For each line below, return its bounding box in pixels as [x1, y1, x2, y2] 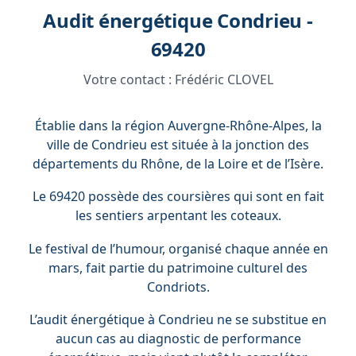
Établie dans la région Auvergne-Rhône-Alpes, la [34, 116, 322, 134]
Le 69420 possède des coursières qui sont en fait [32, 188, 324, 206]
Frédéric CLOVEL [174, 71, 273, 88]
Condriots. [146, 277, 210, 296]
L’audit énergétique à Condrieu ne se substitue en [29, 311, 327, 329]
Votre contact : [83, 71, 175, 88]
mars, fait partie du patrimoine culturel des [48, 258, 308, 277]
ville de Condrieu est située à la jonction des [47, 135, 309, 153]
